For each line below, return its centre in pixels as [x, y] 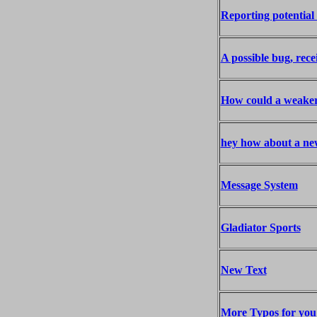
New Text [243, 270]
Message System [259, 185]
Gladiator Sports [260, 227]
